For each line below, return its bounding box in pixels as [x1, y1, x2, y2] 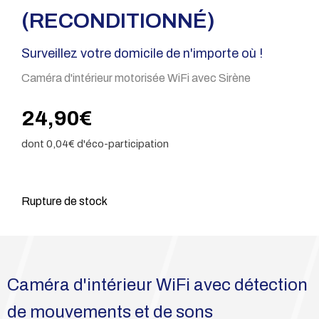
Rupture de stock [21, 195, 108, 207]
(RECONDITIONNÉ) [21, 9, 215, 32]
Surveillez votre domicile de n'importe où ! [21, 46, 263, 61]
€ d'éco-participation [68, 138, 169, 150]
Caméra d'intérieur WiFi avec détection [7, 276, 308, 294]
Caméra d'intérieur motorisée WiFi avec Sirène [21, 72, 251, 84]
